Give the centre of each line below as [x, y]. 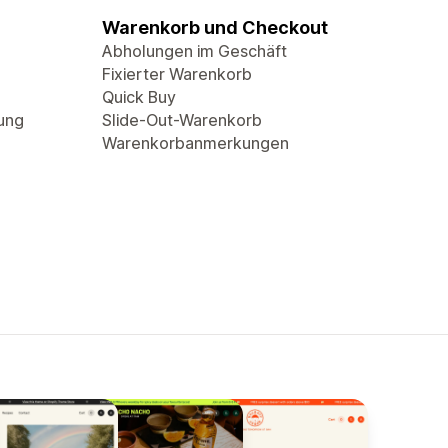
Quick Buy [139, 97]
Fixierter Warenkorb [177, 74]
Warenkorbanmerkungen [195, 143]
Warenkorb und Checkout [215, 27]
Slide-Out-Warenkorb [182, 120]
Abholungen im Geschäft [194, 51]
